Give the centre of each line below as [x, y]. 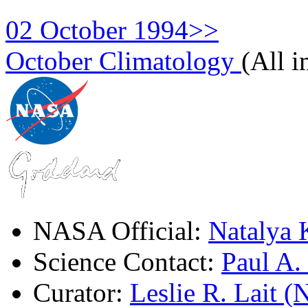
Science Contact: [127, 261]
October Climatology [123, 60]
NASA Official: [121, 230]
